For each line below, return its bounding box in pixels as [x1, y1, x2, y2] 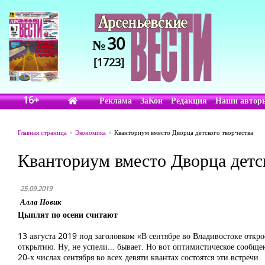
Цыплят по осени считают [18, 209, 118, 220]
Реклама [99, 95, 132, 106]
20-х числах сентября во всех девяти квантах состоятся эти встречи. [18, 251, 261, 263]
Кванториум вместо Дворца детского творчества [114, 128, 253, 137]
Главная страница [18, 128, 67, 137]
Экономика [75, 128, 106, 137]
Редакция [171, 95, 208, 106]
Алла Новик [20, 196, 62, 207]
